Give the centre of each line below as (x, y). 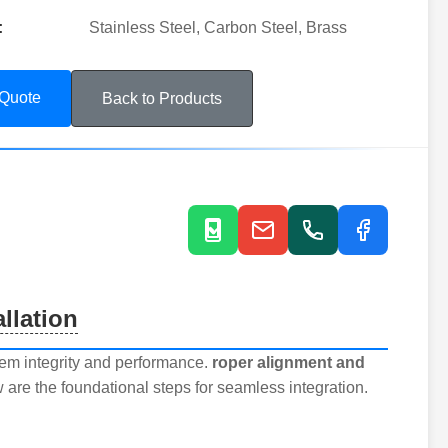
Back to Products (162, 98)
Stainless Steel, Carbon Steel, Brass (218, 27)
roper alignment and (288, 362)
